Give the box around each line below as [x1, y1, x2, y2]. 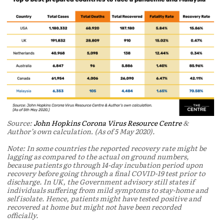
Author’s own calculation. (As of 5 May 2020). [7, 126, 155, 137]
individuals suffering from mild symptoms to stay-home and [7, 185, 208, 195]
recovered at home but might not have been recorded [7, 202, 182, 212]
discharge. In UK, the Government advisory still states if [7, 177, 194, 187]
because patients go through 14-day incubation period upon [7, 160, 203, 170]
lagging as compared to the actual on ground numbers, [7, 151, 189, 162]
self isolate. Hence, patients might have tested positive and [7, 193, 201, 204]
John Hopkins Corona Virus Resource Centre [34, 118, 183, 128]
